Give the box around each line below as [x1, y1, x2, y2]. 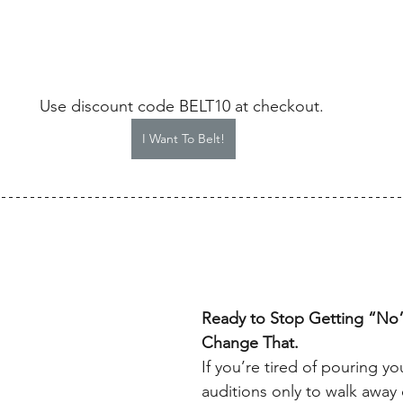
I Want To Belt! [142, 130, 225, 147]
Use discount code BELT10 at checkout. [39, 95, 328, 116]
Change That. [201, 332, 299, 353]
